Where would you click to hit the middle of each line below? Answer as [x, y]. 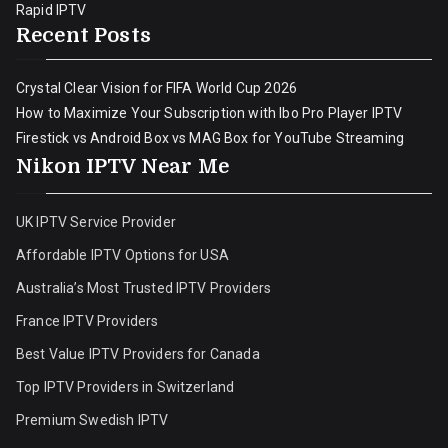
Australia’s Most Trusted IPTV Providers [144, 288]
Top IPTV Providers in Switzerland [127, 387]
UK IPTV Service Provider [96, 222]
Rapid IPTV [51, 10]
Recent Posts [83, 35]
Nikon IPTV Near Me [122, 166]
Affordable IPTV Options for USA [122, 255]
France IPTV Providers [89, 321]
